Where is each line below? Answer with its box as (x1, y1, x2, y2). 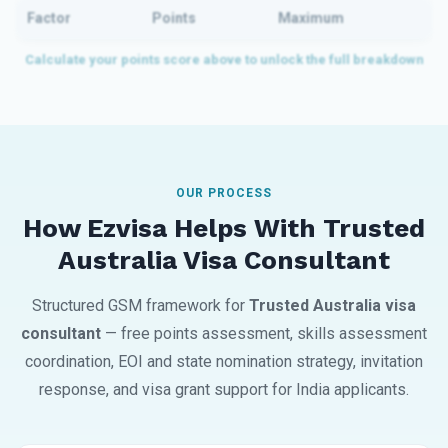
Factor (27, 10, 71, 27)
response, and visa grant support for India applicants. (39, 380, 409, 400)
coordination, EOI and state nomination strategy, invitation (25, 352, 423, 372)
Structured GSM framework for (32, 296, 249, 316)
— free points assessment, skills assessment (101, 324, 427, 344)
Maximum (278, 10, 344, 27)
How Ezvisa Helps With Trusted (23, 213, 425, 244)
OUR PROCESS (176, 186, 272, 201)
